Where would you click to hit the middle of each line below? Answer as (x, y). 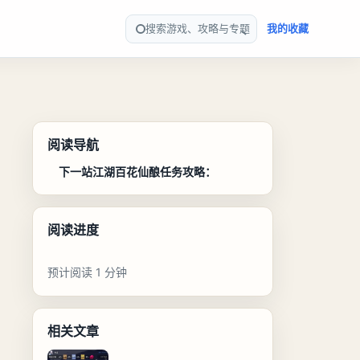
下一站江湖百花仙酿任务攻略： (137, 172)
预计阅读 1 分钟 (87, 272)
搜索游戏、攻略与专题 (198, 28)
